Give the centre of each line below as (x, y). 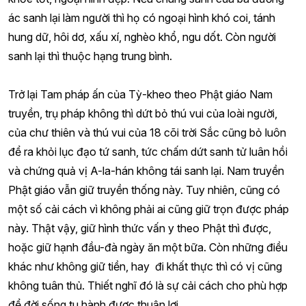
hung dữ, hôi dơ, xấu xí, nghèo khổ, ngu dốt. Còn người (142, 37)
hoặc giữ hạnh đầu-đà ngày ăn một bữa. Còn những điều (148, 247)
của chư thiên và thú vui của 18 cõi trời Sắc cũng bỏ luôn (147, 133)
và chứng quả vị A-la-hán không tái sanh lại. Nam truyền (146, 171)
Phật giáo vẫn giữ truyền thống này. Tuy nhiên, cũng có (144, 190)
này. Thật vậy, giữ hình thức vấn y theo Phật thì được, (140, 228)
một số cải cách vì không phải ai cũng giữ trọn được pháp (149, 209)
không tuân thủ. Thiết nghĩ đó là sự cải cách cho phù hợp (148, 286)
